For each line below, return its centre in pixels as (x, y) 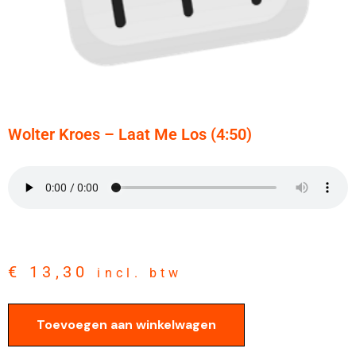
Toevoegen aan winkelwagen (126, 325)
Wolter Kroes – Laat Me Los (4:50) (130, 134)
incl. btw (140, 273)
